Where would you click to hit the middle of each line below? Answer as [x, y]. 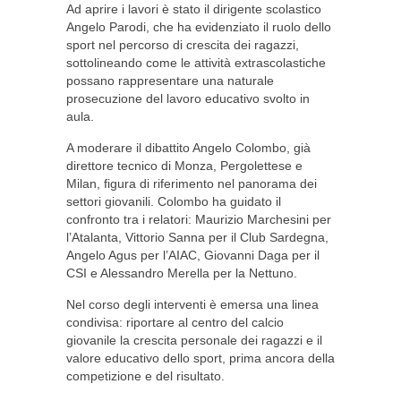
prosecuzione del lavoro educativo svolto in [188, 98]
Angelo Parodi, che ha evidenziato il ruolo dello [199, 27]
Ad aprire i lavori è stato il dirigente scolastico [194, 9]
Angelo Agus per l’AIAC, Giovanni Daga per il [193, 255]
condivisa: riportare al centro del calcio [175, 322]
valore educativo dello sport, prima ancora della [200, 358]
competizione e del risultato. [145, 376]
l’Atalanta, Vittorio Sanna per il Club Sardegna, [197, 237]
